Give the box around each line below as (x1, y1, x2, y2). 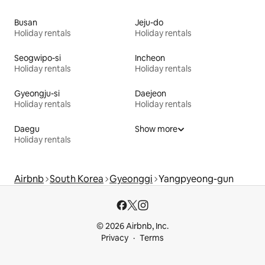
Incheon (135, 52, 165, 63)
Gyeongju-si (14, 88, 60, 99)
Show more (135, 123, 177, 134)
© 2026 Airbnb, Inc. (96, 221, 169, 231)
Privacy (101, 232, 128, 243)
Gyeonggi (109, 172, 153, 185)
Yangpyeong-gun (159, 172, 234, 185)
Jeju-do (135, 17, 163, 28)
